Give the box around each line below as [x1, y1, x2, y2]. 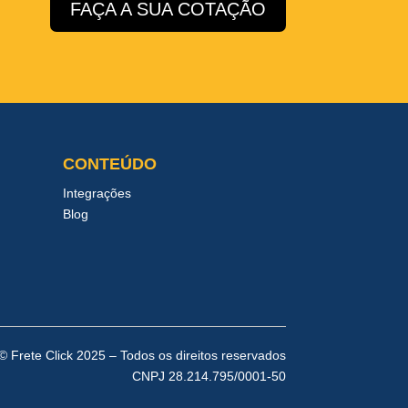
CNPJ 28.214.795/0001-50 [131, 368, 286, 383]
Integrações [62, 185, 131, 200]
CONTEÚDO [62, 154, 157, 173]
